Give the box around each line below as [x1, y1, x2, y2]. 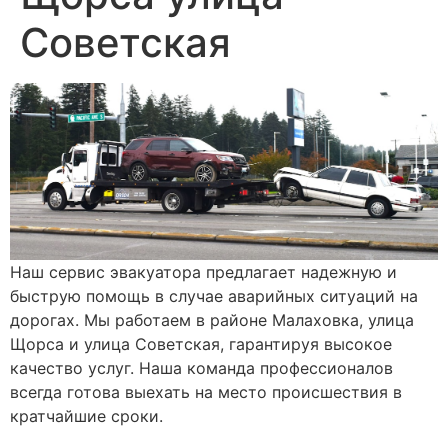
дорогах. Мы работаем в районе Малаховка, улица [10, 310, 414, 331]
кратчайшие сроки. [10, 406, 163, 427]
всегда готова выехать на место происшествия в [10, 382, 402, 403]
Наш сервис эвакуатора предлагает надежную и [10, 262, 397, 283]
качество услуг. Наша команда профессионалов [10, 358, 393, 379]
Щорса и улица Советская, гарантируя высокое [10, 334, 392, 355]
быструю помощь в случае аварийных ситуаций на [10, 286, 418, 307]
